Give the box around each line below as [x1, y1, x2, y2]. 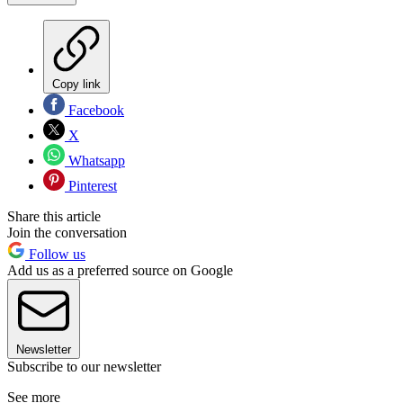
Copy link [52, 77, 101, 92]
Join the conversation [7, 225, 127, 241]
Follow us [25, 246, 85, 263]
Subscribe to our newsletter [7, 359, 161, 375]
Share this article [7, 209, 101, 225]
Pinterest [65, 178, 117, 194]
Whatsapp [65, 153, 125, 169]
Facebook [65, 103, 124, 119]
